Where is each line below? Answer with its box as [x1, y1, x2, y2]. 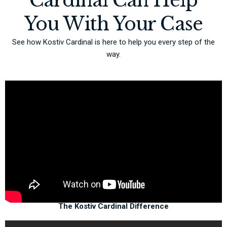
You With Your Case [24, 13, 203, 36]
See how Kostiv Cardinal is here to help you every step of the [12, 37, 215, 47]
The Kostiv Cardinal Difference [58, 202, 169, 211]
